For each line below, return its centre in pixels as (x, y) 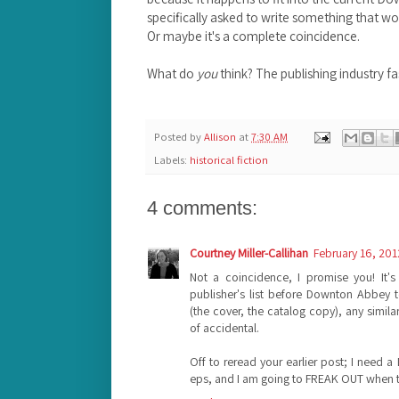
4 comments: (202, 208)
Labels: (172, 159)
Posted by (179, 136)
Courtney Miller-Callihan (249, 252)
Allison (221, 136)
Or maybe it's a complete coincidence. (253, 36)
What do (172, 73)
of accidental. (224, 327)
